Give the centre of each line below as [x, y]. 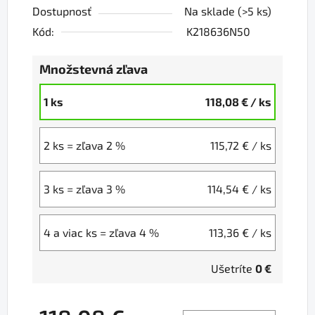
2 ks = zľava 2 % [84, 146]
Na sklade [211, 11]
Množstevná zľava [94, 69]
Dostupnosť [62, 11]
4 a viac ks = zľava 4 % [101, 233]
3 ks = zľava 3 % [84, 189]
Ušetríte [233, 269]
